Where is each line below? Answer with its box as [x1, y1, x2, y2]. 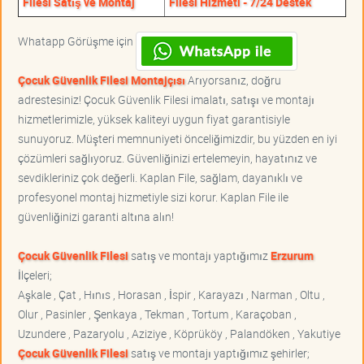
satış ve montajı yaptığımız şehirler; [128, 345, 310, 362]
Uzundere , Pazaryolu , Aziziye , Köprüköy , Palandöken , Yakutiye [18, 326, 340, 342]
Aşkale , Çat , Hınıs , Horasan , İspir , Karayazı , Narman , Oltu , [18, 287, 325, 303]
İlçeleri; [18, 267, 52, 284]
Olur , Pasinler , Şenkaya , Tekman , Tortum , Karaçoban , [18, 306, 297, 323]
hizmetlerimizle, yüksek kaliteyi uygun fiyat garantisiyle [18, 111, 290, 128]
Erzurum [271, 248, 314, 264]
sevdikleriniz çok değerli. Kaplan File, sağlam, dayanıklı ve [18, 170, 302, 186]
